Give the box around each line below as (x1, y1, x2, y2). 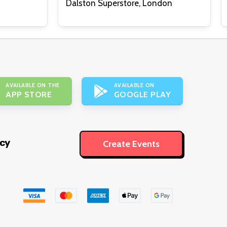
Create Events (103, 138, 160, 149)
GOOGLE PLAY (113, 90, 171, 100)
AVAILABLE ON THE (6, 82, 60, 89)
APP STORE (6, 90, 52, 100)
